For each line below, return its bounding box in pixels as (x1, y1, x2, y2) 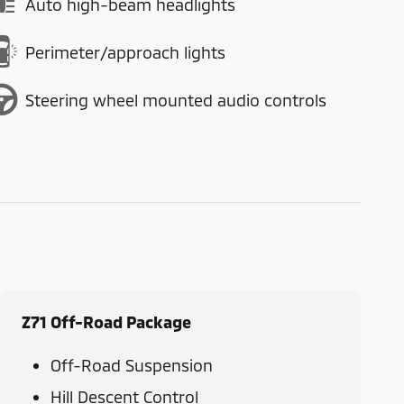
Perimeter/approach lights (25, 41, 225, 62)
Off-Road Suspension (50, 355, 213, 376)
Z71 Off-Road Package (22, 312, 191, 333)
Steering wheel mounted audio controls (25, 89, 326, 110)
